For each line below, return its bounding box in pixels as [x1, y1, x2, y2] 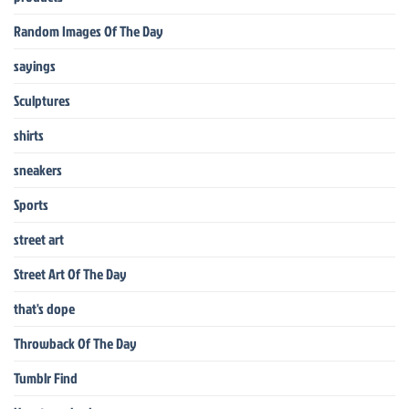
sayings [14, 56, 56, 77]
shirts [14, 125, 44, 146]
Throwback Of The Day [14, 333, 137, 354]
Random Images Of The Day [14, 21, 163, 42]
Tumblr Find [14, 368, 78, 389]
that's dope [14, 299, 75, 320]
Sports [14, 194, 48, 215]
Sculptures [14, 90, 70, 111]
